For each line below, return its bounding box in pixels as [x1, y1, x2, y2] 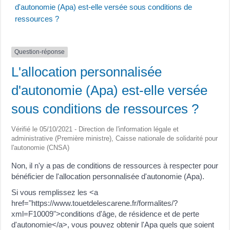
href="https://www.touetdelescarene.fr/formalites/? [11, 199, 178, 207]
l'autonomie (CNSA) [11, 143, 70, 151]
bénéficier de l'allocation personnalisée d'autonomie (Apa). [11, 171, 205, 181]
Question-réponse [14, 48, 65, 56]
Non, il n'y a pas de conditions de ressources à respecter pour [11, 161, 219, 170]
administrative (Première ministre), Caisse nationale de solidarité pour [11, 134, 218, 142]
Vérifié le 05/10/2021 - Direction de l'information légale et [11, 125, 179, 133]
